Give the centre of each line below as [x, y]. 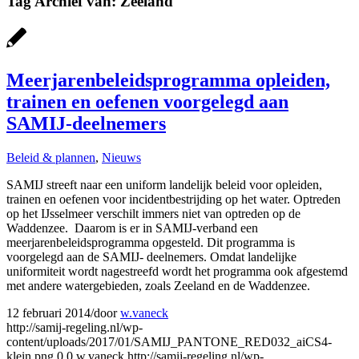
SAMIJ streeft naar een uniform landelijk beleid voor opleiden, [164, 185]
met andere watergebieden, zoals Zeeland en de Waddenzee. [158, 286]
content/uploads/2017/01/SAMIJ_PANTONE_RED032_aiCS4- [169, 342]
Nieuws [121, 158]
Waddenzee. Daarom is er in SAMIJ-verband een [132, 228]
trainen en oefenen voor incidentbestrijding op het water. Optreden [173, 200]
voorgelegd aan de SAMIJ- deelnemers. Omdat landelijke [151, 257]
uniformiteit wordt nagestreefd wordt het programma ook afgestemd [177, 272]
